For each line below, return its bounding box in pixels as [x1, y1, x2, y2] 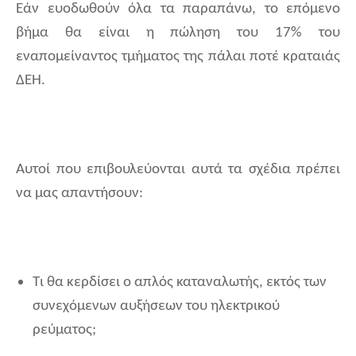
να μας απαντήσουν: [16, 186, 143, 202]
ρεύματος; [33, 323, 96, 339]
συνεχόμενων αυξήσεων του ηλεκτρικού [33, 299, 280, 315]
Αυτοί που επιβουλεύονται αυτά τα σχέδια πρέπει [16, 162, 340, 178]
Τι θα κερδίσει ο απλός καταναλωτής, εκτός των [33, 275, 327, 291]
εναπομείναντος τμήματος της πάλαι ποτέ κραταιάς [16, 49, 340, 65]
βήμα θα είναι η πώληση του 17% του [16, 25, 340, 41]
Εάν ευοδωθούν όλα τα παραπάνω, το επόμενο [16, 2, 340, 17]
